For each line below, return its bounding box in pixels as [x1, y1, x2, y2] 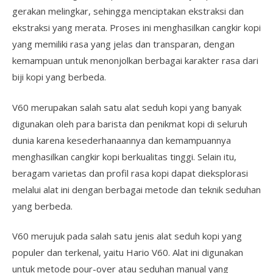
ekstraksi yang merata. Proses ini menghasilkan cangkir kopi [12, 21, 261, 34]
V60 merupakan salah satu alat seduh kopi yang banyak [12, 101, 241, 113]
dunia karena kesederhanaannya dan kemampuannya [12, 133, 231, 146]
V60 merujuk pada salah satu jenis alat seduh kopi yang [12, 230, 242, 242]
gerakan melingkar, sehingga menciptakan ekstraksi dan [12, 5, 244, 17]
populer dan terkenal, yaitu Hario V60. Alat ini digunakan [12, 246, 243, 258]
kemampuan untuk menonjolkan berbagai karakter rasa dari [12, 54, 258, 66]
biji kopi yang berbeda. [12, 71, 106, 83]
